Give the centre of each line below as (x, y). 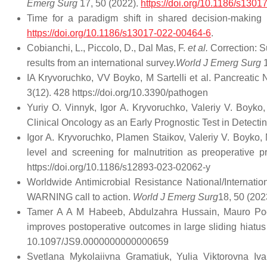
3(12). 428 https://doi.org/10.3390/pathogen (117, 93)
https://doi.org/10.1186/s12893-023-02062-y (119, 167)
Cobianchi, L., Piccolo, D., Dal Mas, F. (108, 48)
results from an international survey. (101, 63)
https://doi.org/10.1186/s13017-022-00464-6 (119, 33)
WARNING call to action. (80, 197)
